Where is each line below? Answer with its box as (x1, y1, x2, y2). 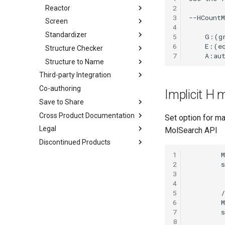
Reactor (45, 4, 70, 12)
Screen (45, 17, 68, 26)
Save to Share (39, 97, 84, 106)
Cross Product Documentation (39, 111, 135, 120)
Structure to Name (45, 57, 104, 66)
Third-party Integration (39, 71, 111, 79)
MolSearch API (165, 126, 217, 135)
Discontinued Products (39, 138, 110, 146)
